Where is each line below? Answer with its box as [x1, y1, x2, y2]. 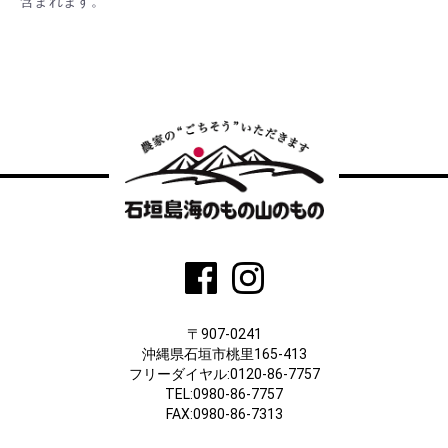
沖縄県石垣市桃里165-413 [141, 346, 307, 363]
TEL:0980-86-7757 [165, 386, 283, 403]
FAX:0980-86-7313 [165, 406, 283, 423]
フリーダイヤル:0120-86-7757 [128, 366, 320, 383]
